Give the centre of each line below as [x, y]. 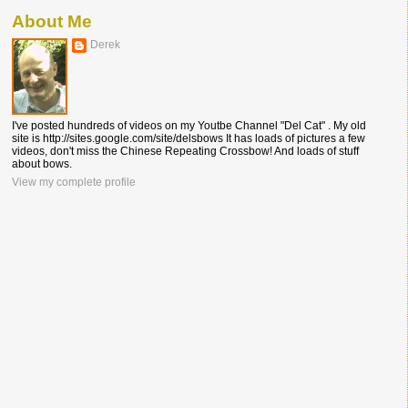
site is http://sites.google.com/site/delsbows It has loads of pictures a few [189, 138]
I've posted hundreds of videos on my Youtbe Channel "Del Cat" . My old [189, 125]
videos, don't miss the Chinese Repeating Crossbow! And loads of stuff [185, 151]
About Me [52, 22]
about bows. [42, 163]
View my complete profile [74, 182]
